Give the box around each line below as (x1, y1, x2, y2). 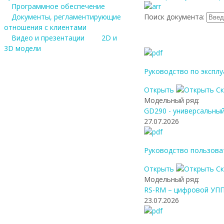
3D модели (4, 43, 41, 53)
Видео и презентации (11, 33, 84, 42)
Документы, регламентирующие (11, 12, 121, 21)
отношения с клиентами (4, 22, 86, 32)
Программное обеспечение (11, 1, 105, 11)
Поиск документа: (144, 12, 206, 21)
